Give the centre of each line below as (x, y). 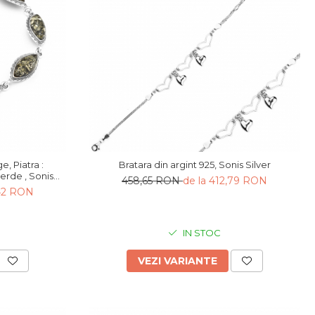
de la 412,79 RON (225, 180)
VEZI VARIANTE (177, 261)
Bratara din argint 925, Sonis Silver (194, 164)
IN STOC (201, 232)
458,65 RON (153, 180)
